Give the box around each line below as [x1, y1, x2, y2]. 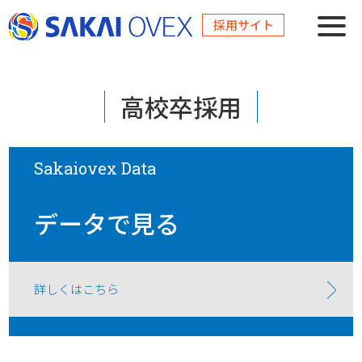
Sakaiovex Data [34, 158, 157, 179]
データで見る [34, 205, 180, 241]
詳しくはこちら [34, 280, 120, 297]
